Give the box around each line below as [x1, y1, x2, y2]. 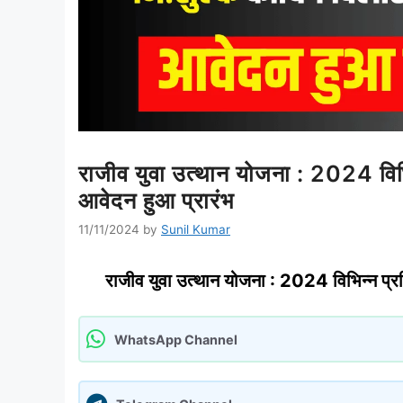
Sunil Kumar [161, 222, 230, 237]
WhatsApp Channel [114, 331, 237, 347]
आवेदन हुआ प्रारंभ [78, 187, 234, 215]
